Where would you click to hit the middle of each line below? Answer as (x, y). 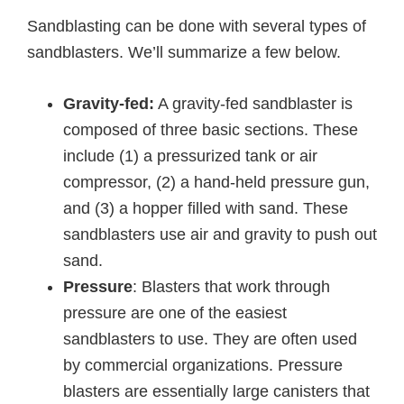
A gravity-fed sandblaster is (253, 104)
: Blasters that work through (231, 287)
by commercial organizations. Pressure (203, 365)
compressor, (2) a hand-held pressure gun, (216, 182)
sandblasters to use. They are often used (210, 339)
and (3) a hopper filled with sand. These (206, 208)
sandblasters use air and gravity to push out (220, 234)
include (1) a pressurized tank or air (190, 156)
